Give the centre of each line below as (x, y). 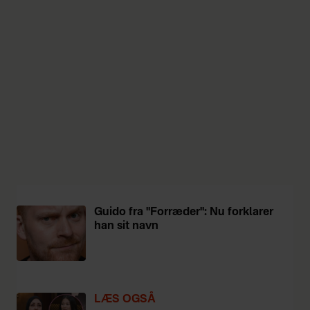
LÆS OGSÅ (125, 300)
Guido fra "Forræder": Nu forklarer (184, 213)
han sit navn (126, 227)
